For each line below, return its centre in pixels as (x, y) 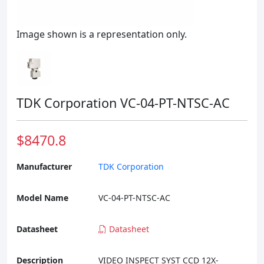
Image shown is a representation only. (102, 34)
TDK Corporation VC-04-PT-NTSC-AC (123, 103)
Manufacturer (44, 166)
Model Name (42, 198)
